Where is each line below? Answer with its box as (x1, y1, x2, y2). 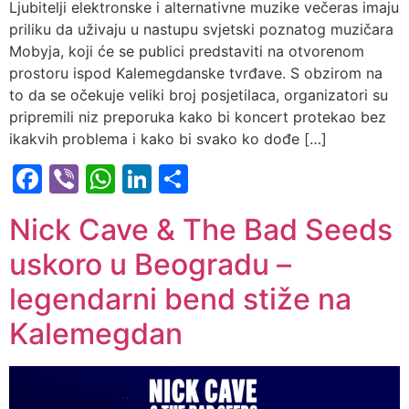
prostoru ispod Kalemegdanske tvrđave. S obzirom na (9, 63, 383, 82)
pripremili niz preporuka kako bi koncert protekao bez (9, 107, 386, 126)
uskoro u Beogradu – (9, 246, 291, 282)
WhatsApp (115, 160, 259, 196)
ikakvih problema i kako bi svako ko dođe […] (9, 129, 327, 148)
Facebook (42, 160, 178, 196)
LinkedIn (152, 160, 267, 196)
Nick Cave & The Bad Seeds (9, 211, 393, 247)
